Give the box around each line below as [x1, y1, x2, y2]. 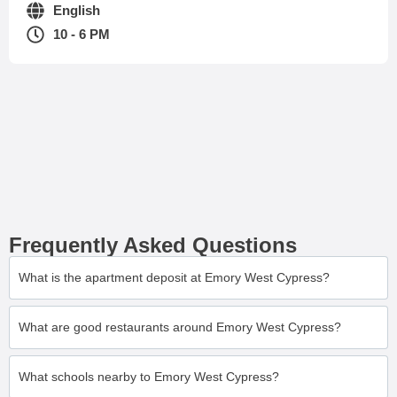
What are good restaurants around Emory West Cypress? [19, 320, 341, 334]
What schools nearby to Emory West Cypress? [19, 370, 279, 384]
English [53, 3, 100, 18]
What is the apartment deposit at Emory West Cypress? [19, 270, 330, 284]
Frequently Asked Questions [9, 233, 297, 257]
